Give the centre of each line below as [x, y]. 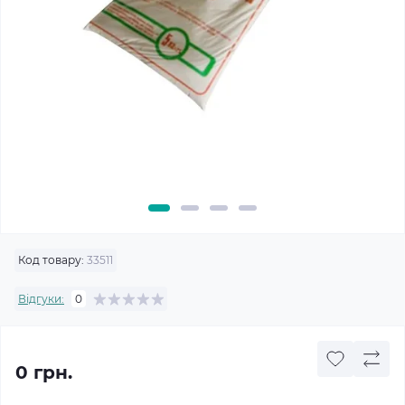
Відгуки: [41, 298]
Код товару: [51, 260]
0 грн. [44, 372]
